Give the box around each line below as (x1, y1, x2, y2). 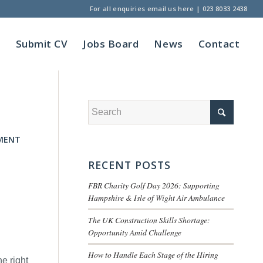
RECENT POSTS (88, 158, 171, 172)
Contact (198, 37, 240, 50)
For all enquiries (89, 4, 147, 13)
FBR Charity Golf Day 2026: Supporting (88, 180, 220, 191)
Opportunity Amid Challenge (88, 227, 182, 238)
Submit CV (15, 37, 68, 50)
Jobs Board (83, 37, 139, 50)
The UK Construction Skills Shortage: (88, 214, 211, 225)
